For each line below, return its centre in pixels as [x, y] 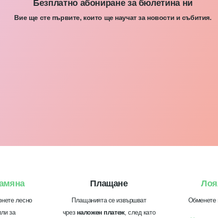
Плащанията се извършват [109, 200]
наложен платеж [100, 213]
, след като [140, 213]
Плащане [109, 184]
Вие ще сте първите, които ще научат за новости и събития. [113, 18]
